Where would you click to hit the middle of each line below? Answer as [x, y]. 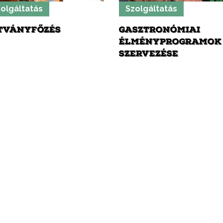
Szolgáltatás [151, 9]
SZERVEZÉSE [149, 54]
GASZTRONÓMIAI [160, 30]
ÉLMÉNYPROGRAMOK [170, 42]
